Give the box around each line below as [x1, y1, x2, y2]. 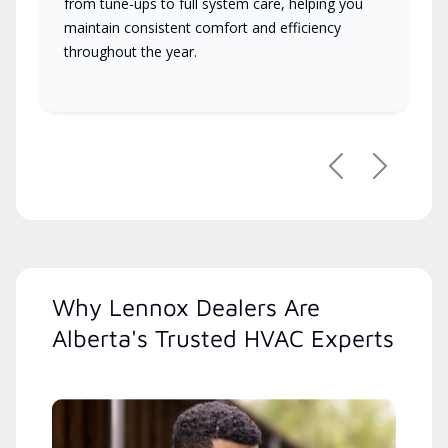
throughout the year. [64, 42, 197, 62]
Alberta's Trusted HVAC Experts [52, 324, 394, 353]
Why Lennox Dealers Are [52, 293, 320, 322]
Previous [334, 164, 401, 187]
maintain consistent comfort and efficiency [64, 18, 341, 38]
